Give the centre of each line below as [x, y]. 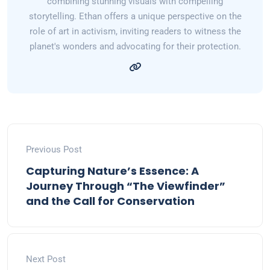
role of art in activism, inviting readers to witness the [135, 32]
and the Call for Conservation [110, 201]
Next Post [46, 259]
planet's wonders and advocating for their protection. [135, 47]
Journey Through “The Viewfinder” [126, 186]
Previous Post [54, 150]
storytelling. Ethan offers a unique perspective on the [135, 17]
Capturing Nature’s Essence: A [112, 171]
